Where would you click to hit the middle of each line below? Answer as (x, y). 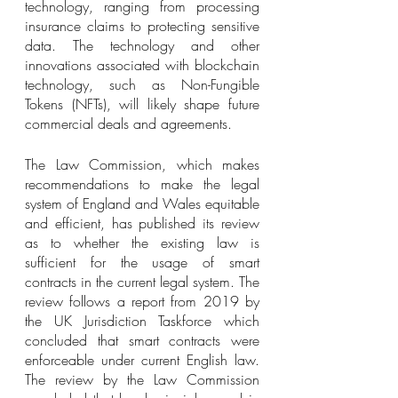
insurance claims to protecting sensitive (142, 26)
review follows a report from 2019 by (142, 301)
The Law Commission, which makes (142, 164)
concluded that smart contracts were (142, 340)
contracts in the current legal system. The (142, 282)
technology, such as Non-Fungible (142, 84)
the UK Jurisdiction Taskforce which (142, 321)
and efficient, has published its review (142, 223)
